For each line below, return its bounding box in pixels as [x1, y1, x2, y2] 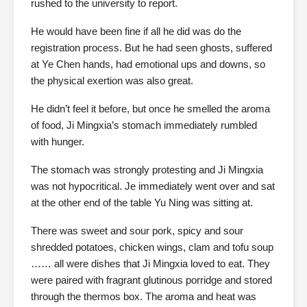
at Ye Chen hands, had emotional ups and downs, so [31, 58, 265, 70]
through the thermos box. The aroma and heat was [31, 291, 256, 302]
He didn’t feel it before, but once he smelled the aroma [31, 103, 270, 114]
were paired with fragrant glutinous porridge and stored [31, 274, 272, 286]
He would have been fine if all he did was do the [31, 25, 241, 37]
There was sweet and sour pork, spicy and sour [31, 225, 243, 236]
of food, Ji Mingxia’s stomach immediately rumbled [31, 119, 257, 131]
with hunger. [31, 136, 84, 147]
